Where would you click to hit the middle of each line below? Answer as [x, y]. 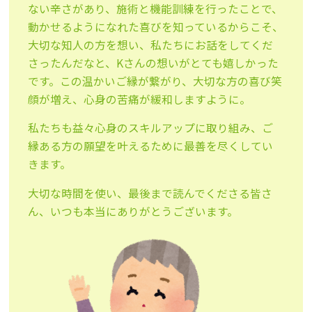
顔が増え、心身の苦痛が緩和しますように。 [140, 99]
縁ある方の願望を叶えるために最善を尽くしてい [151, 146]
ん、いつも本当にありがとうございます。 [133, 211]
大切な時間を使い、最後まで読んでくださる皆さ [150, 193]
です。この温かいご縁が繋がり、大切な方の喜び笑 [155, 81]
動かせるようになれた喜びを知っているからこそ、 [156, 26]
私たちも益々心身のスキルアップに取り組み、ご [151, 128]
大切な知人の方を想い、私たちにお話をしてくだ [151, 45]
